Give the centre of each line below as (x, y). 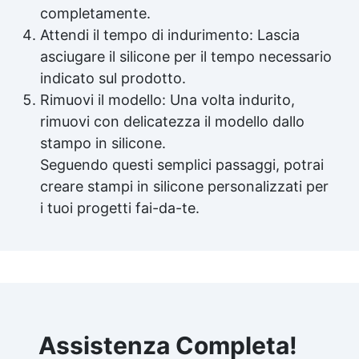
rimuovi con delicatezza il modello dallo (172, 121)
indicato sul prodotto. (113, 78)
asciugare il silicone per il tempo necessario (186, 56)
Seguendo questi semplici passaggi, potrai (182, 164)
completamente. (95, 13)
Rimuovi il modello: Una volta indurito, (167, 99)
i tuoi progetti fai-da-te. (120, 208)
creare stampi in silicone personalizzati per (184, 186)
